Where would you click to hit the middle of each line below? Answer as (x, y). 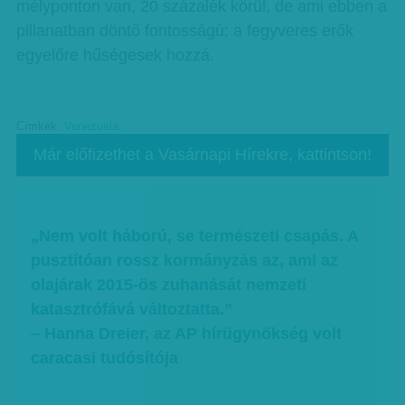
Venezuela (91, 127)
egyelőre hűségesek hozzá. (115, 55)
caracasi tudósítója (105, 358)
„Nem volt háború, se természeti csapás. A (195, 236)
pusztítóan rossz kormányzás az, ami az (185, 261)
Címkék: (40, 127)
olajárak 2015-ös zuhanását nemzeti (169, 285)
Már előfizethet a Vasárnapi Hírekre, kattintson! (202, 155)
